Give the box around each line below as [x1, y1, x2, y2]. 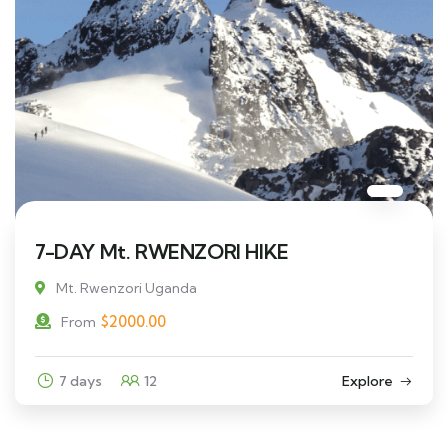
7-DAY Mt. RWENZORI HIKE [35, 238, 289, 264]
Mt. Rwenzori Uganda [56, 278, 197, 297]
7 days [59, 371, 102, 390]
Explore [342, 371, 393, 390]
